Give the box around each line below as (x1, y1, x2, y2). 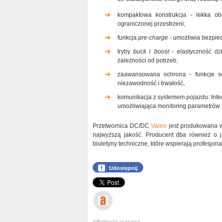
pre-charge (138, 34, 168, 42)
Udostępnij (109, 165, 138, 171)
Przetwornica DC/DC (93, 122, 152, 130)
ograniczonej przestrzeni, (117, 20, 185, 28)
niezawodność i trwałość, (117, 80, 185, 87)
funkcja (117, 34, 138, 42)
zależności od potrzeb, (117, 57, 178, 64)
